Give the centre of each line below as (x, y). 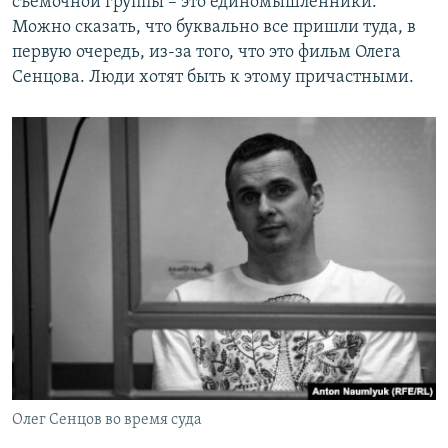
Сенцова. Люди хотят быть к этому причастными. (213, 78)
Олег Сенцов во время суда (107, 420)
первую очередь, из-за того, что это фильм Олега (206, 53)
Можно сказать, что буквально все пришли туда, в (214, 28)
